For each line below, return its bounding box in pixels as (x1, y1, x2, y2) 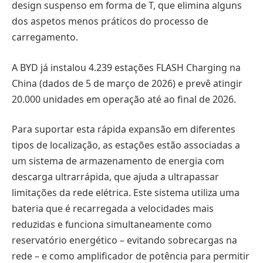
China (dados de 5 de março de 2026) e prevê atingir (12, 76, 242, 90)
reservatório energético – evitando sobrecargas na (12, 234, 237, 247)
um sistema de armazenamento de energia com (12, 154, 224, 168)
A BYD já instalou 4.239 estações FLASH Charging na (12, 60, 241, 74)
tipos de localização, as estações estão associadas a (12, 139, 240, 152)
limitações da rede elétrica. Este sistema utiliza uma (12, 186, 240, 200)
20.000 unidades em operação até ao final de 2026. (12, 92, 236, 106)
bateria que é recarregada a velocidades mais (12, 202, 214, 215)
